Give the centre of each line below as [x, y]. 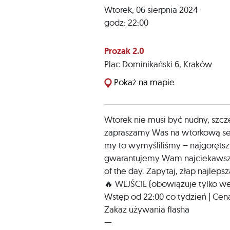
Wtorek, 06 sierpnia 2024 [151, 9]
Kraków [198, 64]
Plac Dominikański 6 [142, 64]
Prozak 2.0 [124, 51]
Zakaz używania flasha [147, 209]
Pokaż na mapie [143, 82]
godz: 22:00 [126, 22]
